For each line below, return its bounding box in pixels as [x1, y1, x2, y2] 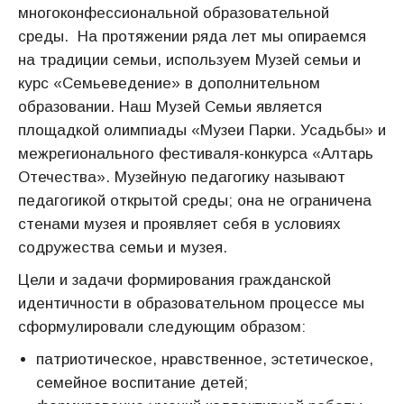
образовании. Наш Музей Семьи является [18, 98, 322, 115]
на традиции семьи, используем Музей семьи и [18, 51, 361, 69]
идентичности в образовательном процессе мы [18, 295, 364, 312]
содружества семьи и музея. [18, 239, 227, 256]
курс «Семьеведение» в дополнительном [18, 75, 320, 92]
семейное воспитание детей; [36, 374, 248, 391]
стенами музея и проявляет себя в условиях [18, 216, 341, 233]
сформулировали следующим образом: [18, 318, 306, 335]
